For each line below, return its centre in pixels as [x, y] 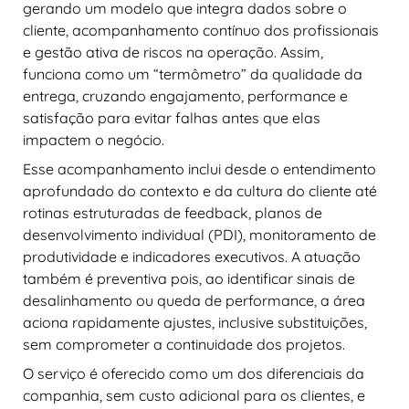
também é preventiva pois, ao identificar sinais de [189, 278]
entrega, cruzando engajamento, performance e [185, 95]
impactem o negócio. [94, 139]
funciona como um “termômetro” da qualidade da [193, 73]
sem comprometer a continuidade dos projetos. [184, 344]
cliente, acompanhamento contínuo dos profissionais [201, 30]
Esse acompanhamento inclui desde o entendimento [199, 168]
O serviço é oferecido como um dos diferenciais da [194, 373]
